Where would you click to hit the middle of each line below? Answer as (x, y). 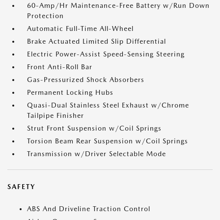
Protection (45, 16)
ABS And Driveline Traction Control (89, 209)
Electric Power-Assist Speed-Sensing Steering (106, 54)
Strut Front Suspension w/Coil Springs (94, 128)
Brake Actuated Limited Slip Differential (96, 41)
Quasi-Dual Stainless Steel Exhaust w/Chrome (108, 105)
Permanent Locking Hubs (70, 92)
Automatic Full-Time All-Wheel (80, 28)
